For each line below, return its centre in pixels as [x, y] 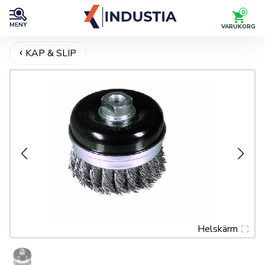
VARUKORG [239, 26]
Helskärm [217, 229]
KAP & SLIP [51, 53]
